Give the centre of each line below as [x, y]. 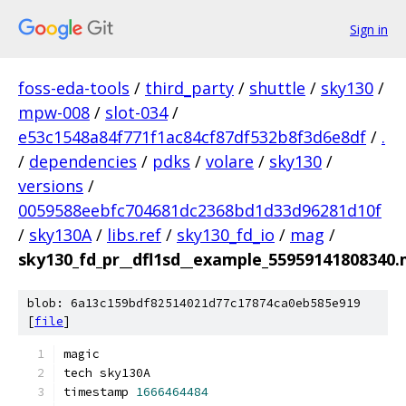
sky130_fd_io [226, 235]
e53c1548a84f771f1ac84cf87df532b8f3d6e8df [192, 137]
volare [230, 161]
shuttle [277, 88]
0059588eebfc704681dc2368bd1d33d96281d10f [200, 210]
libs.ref [134, 235]
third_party [189, 88]
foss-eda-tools [74, 88]
